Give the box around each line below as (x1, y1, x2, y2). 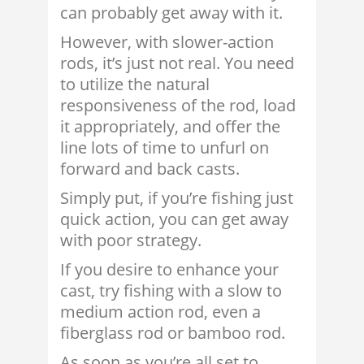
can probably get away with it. (60, 2, 283, 24)
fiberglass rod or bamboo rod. (60, 322, 285, 344)
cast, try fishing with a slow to (60, 279, 282, 302)
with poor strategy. (60, 229, 201, 252)
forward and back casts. (60, 158, 240, 180)
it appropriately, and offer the (60, 115, 280, 138)
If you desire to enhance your (60, 258, 279, 281)
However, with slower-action (60, 31, 274, 54)
